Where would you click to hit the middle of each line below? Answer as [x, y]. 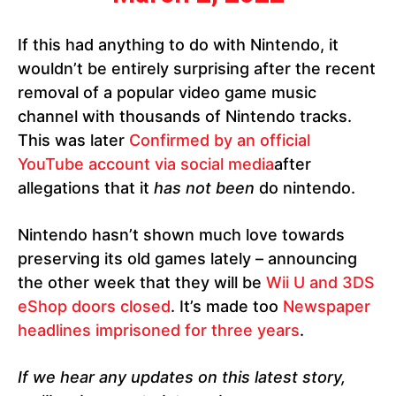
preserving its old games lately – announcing [187, 259]
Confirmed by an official [220, 141]
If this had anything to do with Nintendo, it [178, 45]
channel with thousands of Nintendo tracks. [185, 117]
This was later [73, 141]
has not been [204, 188]
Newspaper [327, 307]
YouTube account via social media [146, 164]
